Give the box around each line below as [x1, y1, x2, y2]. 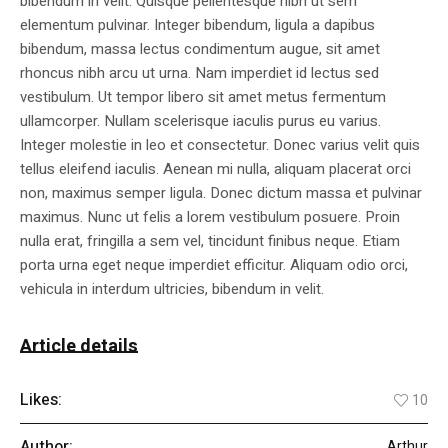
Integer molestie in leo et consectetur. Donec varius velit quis [20, 134, 420, 157]
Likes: [20, 388, 62, 413]
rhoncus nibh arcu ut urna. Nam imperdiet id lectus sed [20, 62, 379, 85]
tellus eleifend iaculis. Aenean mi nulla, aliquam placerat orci [20, 158, 411, 181]
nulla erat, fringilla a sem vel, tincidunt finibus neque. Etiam [20, 230, 400, 253]
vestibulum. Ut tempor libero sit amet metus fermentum [20, 86, 386, 109]
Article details [20, 333, 138, 361]
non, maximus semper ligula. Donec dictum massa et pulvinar [20, 182, 422, 205]
